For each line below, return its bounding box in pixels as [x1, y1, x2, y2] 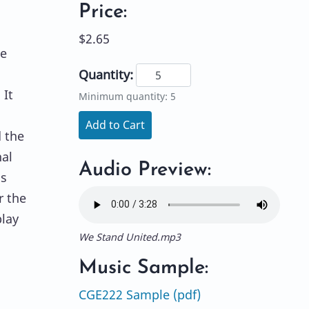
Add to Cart [85, 117, 145, 133]
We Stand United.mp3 [78, 230, 181, 243]
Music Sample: [78, 257, 208, 278]
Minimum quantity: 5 [78, 90, 176, 103]
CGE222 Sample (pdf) [78, 286, 201, 303]
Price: [78, 1, 127, 22]
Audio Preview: [78, 159, 211, 180]
